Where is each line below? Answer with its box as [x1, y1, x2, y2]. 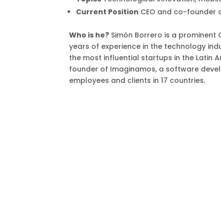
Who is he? [69, 30, 110, 40]
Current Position [76, 6, 139, 17]
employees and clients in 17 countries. [69, 75, 206, 85]
